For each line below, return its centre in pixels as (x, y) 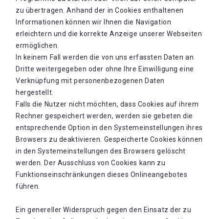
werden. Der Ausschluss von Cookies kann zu (91, 163)
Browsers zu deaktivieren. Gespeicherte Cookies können (109, 139)
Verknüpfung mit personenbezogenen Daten (90, 81)
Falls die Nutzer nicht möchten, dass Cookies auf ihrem (107, 104)
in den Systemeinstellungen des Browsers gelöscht (101, 151)
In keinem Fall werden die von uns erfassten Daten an (105, 57)
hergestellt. (35, 92)
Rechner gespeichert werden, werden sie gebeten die (104, 116)
